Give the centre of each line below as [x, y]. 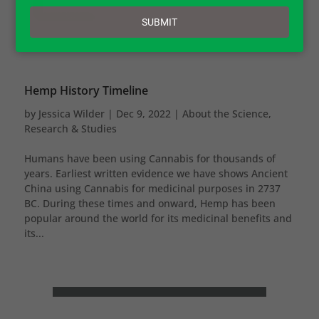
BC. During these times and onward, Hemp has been [150, 203]
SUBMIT [159, 22]
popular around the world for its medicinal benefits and [158, 218]
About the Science [225, 113]
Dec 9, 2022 [143, 113]
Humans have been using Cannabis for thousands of [150, 158]
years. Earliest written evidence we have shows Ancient [156, 173]
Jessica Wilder [71, 113]
